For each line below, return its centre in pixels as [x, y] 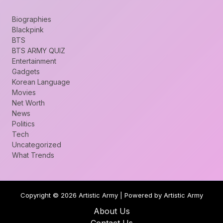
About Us [111, 211]
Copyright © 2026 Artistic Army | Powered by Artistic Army [111, 195]
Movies [24, 92]
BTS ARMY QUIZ [39, 50]
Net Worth [28, 103]
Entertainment [34, 61]
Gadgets [26, 71]
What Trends [33, 155]
